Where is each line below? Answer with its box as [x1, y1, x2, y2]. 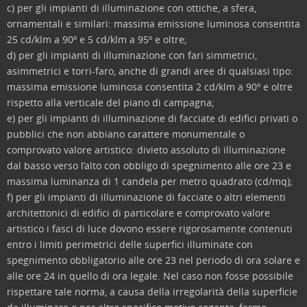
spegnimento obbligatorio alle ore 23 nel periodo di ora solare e [7, 254, 300, 267]
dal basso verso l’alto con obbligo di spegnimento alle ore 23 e [7, 159, 291, 172]
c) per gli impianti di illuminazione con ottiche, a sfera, [7, 1, 256, 14]
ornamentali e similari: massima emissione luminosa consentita [7, 17, 300, 30]
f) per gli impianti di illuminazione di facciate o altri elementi [7, 191, 286, 204]
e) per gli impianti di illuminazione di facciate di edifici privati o [7, 112, 297, 125]
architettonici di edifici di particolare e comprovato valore [7, 206, 270, 219]
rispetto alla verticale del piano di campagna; [7, 96, 214, 109]
